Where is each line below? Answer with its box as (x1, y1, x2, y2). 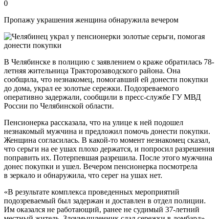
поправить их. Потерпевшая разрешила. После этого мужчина (4, 153, 212, 162)
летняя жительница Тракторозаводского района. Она (4, 66, 180, 75)
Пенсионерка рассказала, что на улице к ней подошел (4, 118, 183, 127)
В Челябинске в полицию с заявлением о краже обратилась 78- (4, 57, 214, 66)
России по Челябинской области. (4, 101, 114, 110)
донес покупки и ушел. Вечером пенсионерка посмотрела (4, 162, 197, 171)
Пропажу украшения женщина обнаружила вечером (4, 15, 178, 24)
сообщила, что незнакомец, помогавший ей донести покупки (4, 75, 208, 84)
